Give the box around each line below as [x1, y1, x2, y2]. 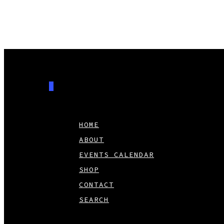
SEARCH [79, 195, 109, 204]
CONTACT [79, 180, 114, 189]
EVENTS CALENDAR [79, 150, 154, 159]
